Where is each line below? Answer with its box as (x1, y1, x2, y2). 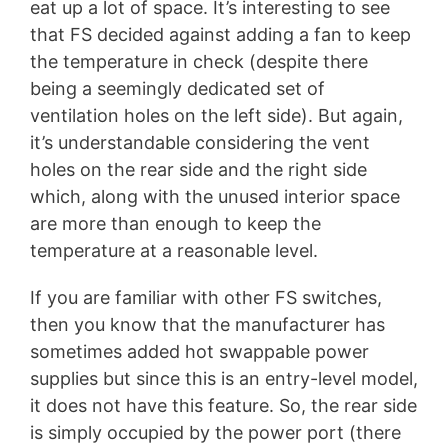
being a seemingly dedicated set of (30, 77, 325, 99)
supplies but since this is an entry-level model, (30, 367, 418, 389)
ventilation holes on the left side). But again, (30, 104, 403, 126)
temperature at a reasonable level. (30, 239, 318, 261)
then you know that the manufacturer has (30, 313, 385, 335)
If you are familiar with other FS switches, (30, 286, 382, 308)
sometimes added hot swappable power (30, 340, 369, 362)
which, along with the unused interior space (30, 185, 400, 207)
